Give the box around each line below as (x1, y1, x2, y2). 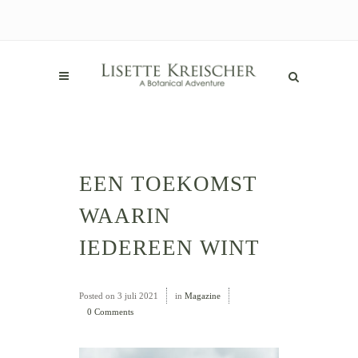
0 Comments (87, 307, 133, 316)
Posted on (79, 291, 115, 300)
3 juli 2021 (115, 291, 158, 300)
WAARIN (79, 204, 171, 228)
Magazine (185, 291, 221, 300)
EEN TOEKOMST (79, 172, 257, 196)
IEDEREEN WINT (79, 236, 260, 260)
